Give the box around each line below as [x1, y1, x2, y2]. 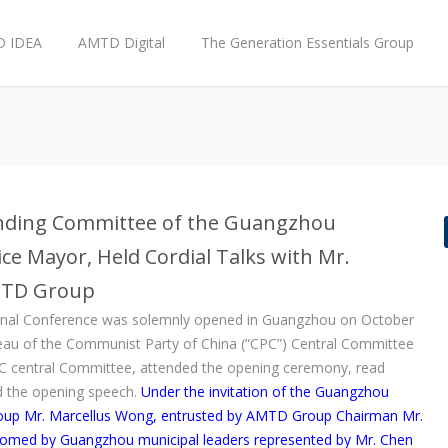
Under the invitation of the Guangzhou [141, 382, 389, 401]
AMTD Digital [78, 33, 165, 52]
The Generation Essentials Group [201, 33, 414, 52]
